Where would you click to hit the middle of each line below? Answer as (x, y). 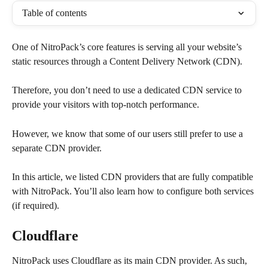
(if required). (36, 206)
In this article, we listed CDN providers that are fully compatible (134, 177)
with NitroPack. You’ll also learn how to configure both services (134, 191)
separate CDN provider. (57, 148)
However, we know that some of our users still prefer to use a (129, 133)
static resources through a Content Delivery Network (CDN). (127, 61)
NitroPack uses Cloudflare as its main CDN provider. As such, (131, 260)
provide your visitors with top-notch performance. (106, 105)
